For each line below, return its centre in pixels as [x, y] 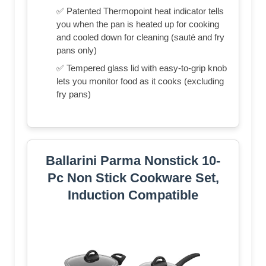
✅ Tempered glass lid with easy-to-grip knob [142, 68]
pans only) [77, 50]
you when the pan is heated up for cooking [138, 24]
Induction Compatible [133, 195]
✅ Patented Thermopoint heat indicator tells [140, 11]
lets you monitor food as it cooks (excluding [140, 81]
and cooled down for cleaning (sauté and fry [140, 37]
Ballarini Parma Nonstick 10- [133, 160]
